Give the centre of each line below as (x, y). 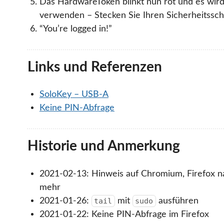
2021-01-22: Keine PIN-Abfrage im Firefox (124, 214)
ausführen (177, 200)
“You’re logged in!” (75, 29)
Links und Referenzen (95, 67)
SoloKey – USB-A (74, 94)
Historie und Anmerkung (104, 146)
